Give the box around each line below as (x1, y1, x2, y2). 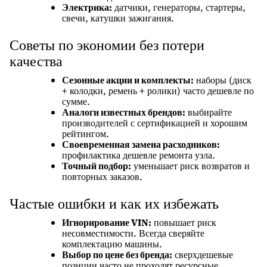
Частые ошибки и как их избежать (10, 195, 219, 213)
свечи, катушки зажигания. (62, 11, 174, 24)
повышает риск (151, 216, 216, 229)
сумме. (62, 95, 90, 108)
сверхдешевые (172, 248, 233, 261)
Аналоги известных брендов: (62, 105, 185, 119)
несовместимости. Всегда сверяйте (62, 226, 204, 240)
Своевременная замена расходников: (62, 138, 220, 151)
